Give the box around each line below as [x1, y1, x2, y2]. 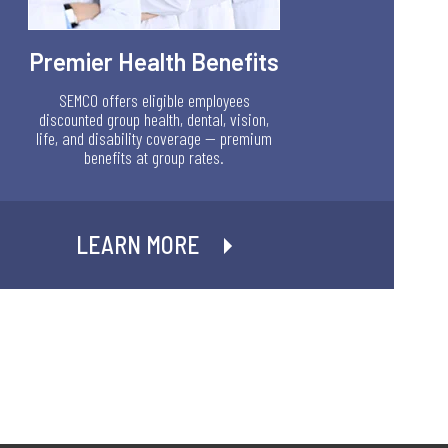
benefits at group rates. [84, 146, 225, 169]
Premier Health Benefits [29, 46, 280, 76]
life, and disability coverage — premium [36, 127, 273, 150]
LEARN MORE [76, 230, 201, 260]
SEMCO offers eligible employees [58, 89, 250, 112]
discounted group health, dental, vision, [39, 108, 270, 131]
